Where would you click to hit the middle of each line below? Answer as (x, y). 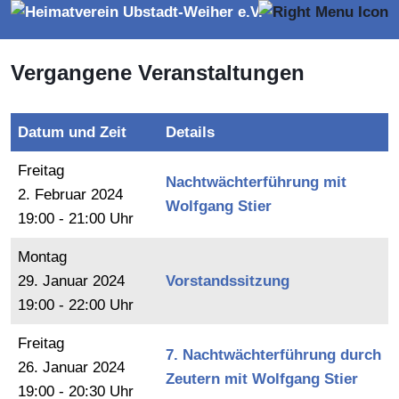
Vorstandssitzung (228, 281)
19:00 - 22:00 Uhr (76, 305)
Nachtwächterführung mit (256, 182)
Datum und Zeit (72, 132)
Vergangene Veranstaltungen (158, 73)
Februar (61, 195)
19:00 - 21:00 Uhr (76, 219)
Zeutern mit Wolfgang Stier (262, 379)
